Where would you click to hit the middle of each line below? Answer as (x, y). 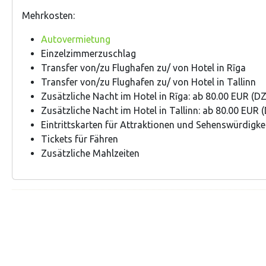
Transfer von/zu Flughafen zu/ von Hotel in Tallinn (148, 82)
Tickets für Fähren (80, 139)
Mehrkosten (47, 15)
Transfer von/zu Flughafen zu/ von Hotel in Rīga (143, 67)
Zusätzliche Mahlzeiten (90, 153)
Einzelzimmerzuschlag (88, 53)
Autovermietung (76, 39)
